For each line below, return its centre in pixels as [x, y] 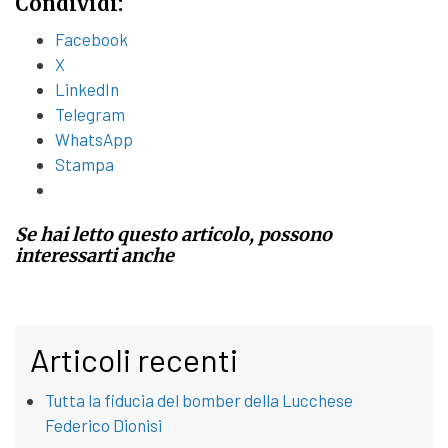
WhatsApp [94, 138]
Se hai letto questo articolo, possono [173, 235]
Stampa [84, 163]
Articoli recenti [134, 359]
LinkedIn [87, 88]
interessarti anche [94, 256]
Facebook [91, 38]
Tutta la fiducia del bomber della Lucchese [199, 400]
